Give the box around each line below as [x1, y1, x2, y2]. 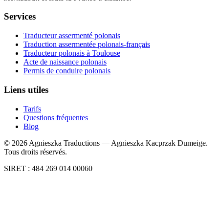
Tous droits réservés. [4, 147, 67, 156]
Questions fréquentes [23, 113, 88, 122]
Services [4, 11, 36, 22]
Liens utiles [4, 84, 48, 95]
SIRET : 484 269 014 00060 [4, 164, 92, 173]
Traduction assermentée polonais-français [23, 40, 150, 49]
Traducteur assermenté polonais [23, 31, 120, 40]
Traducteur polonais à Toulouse [23, 49, 120, 58]
